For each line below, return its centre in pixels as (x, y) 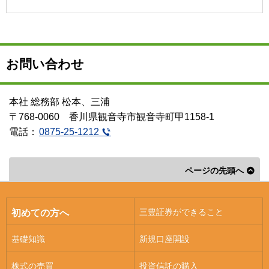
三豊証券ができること (181, 212)
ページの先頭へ (214, 170)
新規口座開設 (164, 239)
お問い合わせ (45, 64)
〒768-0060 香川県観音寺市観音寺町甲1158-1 (112, 116)
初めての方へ (40, 213)
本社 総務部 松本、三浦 (59, 101)
